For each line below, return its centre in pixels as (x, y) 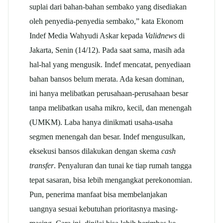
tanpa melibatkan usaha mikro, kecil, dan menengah (111, 108)
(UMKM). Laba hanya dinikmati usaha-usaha (101, 122)
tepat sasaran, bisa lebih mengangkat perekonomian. (111, 180)
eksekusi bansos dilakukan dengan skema (95, 151)
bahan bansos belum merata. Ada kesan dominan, (107, 79)
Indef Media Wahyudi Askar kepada (87, 35)
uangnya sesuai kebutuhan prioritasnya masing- (104, 209)
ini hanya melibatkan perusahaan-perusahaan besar (109, 93)
